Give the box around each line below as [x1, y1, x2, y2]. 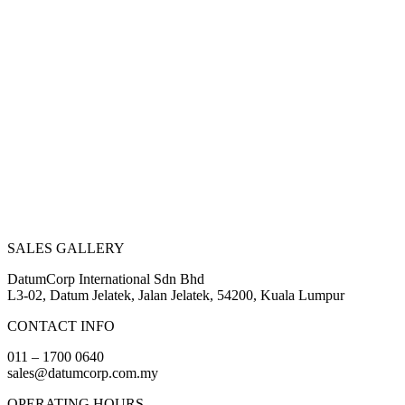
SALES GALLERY [7, 240, 125, 256]
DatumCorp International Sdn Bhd [7, 270, 204, 287]
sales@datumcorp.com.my [7, 364, 158, 381]
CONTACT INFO [7, 317, 115, 334]
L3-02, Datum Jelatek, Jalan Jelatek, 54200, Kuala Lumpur [7, 287, 344, 303]
